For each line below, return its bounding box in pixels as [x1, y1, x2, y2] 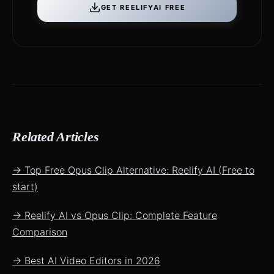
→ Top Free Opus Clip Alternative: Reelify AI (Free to [12, 164, 254, 176]
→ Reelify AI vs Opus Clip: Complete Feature [12, 209, 217, 221]
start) [12, 180, 38, 193]
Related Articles [12, 129, 99, 144]
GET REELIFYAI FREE [100, 3, 186, 12]
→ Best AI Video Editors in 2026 [12, 254, 160, 267]
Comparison [12, 226, 67, 238]
